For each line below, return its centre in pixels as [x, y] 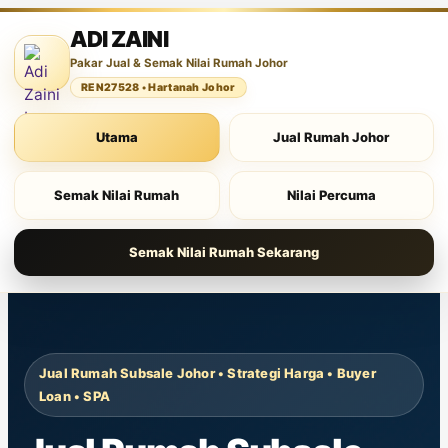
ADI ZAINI [119, 39]
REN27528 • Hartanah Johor [158, 87]
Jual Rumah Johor [331, 137]
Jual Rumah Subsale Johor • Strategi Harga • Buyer [207, 373]
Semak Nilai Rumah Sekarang [224, 252]
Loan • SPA [74, 396]
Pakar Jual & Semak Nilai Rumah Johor [179, 63]
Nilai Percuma [331, 195]
